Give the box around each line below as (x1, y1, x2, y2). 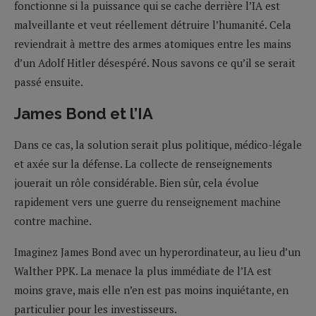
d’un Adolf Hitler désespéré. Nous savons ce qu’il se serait (14, 55, 296, 70)
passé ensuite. (14, 74, 83, 89)
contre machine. (14, 213, 92, 228)
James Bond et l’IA (14, 104, 153, 123)
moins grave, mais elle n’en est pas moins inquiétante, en (14, 282, 288, 297)
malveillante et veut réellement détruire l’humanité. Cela (14, 17, 291, 32)
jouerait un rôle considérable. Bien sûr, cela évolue (14, 175, 259, 190)
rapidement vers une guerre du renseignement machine (14, 194, 281, 209)
